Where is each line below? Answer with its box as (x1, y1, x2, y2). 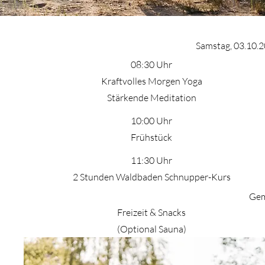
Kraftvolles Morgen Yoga (101, 75, 202, 87)
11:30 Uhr (131, 154, 173, 166)
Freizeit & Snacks (117, 206, 186, 218)
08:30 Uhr (131, 58, 173, 70)
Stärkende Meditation (106, 91, 196, 104)
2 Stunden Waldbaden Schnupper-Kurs (72, 170, 231, 183)
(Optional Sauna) (117, 222, 186, 235)
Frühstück (131, 131, 173, 143)
